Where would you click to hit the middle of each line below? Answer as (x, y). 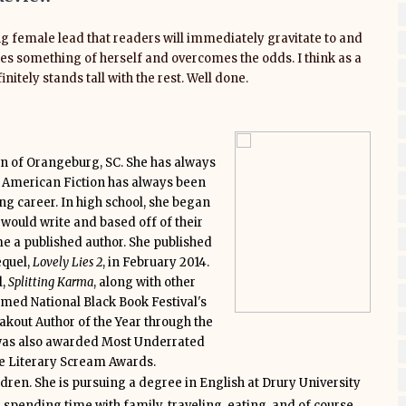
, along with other (144, 282)
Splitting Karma (50, 282)
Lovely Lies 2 (68, 262)
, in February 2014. (156, 262)
